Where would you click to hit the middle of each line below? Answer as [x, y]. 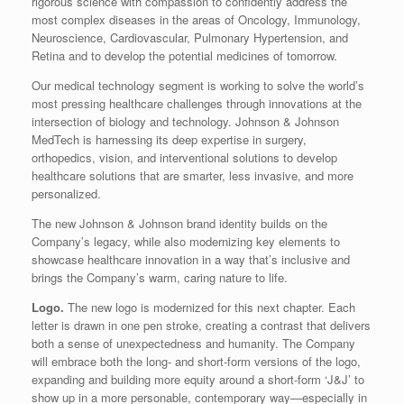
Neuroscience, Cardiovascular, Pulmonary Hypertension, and [190, 38]
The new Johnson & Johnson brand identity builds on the [179, 224]
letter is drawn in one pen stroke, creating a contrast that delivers [201, 326]
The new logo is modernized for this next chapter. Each [210, 308]
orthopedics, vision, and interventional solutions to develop [184, 158]
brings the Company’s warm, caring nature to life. [160, 278]
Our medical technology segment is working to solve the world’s [198, 86]
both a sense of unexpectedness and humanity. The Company [193, 344]
